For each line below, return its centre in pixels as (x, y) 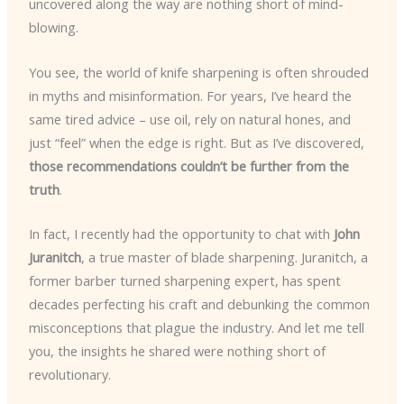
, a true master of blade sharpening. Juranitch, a (224, 257)
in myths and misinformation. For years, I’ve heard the (190, 95)
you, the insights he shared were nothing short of (177, 350)
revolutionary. (69, 374)
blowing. (53, 28)
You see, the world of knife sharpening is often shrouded (198, 72)
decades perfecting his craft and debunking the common (199, 303)
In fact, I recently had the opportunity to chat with (181, 233)
